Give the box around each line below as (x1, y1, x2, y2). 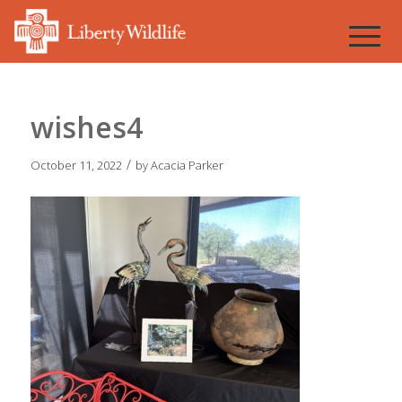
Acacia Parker (150, 157, 223, 173)
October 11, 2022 (30, 157, 122, 173)
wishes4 (30, 108, 143, 146)
